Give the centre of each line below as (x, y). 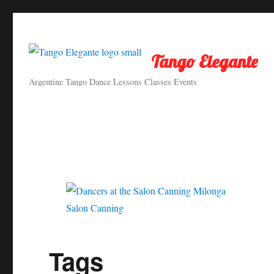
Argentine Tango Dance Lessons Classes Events (113, 81)
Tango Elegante (205, 61)
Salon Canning (95, 208)
